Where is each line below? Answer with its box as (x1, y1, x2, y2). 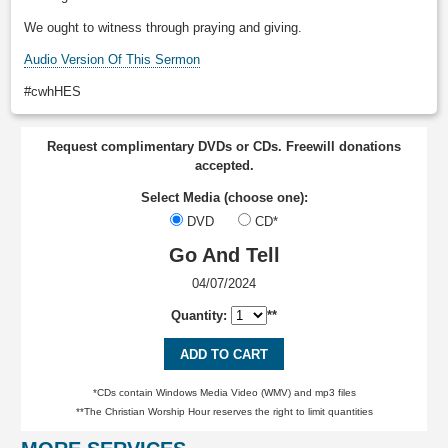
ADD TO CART (180, 346, 268, 362)
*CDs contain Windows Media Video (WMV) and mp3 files (92, 387, 356, 399)
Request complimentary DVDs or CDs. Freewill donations (47, 138, 401, 154)
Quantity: (171, 308, 231, 324)
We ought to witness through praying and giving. (24, 20, 303, 36)
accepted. (194, 157, 254, 173)
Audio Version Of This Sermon (24, 52, 201, 68)
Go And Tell (168, 243, 280, 266)
